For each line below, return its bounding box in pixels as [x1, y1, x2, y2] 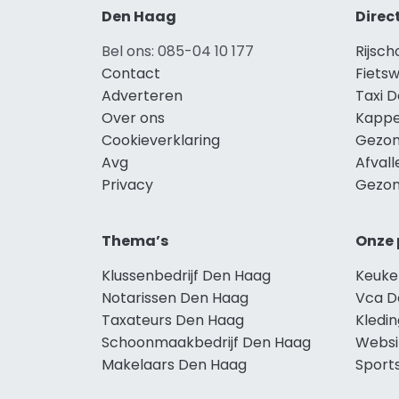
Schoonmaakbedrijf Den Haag [102, 331, 311, 353]
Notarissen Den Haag [102, 287, 248, 308]
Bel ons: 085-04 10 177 [102, 40, 254, 61]
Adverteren [102, 85, 183, 106]
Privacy [102, 174, 153, 195]
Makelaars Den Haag [102, 354, 247, 375]
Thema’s [102, 230, 168, 251]
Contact [102, 62, 160, 84]
